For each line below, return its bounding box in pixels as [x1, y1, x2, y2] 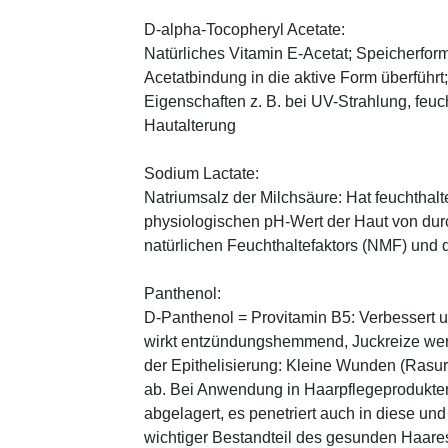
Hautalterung [144, 116, 236, 134]
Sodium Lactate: [144, 164, 259, 182]
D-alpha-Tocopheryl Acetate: [144, 20, 345, 38]
